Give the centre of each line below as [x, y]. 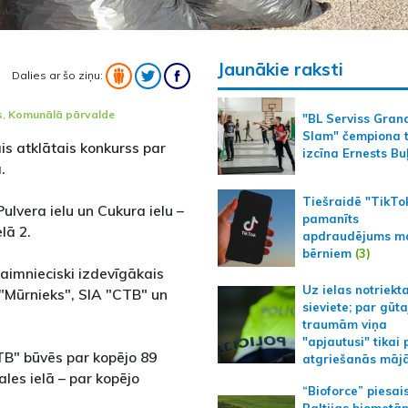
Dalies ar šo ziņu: [58, 75]
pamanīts [330, 219]
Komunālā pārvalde [61, 114]
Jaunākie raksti [280, 69]
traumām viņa [344, 324]
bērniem [326, 254]
